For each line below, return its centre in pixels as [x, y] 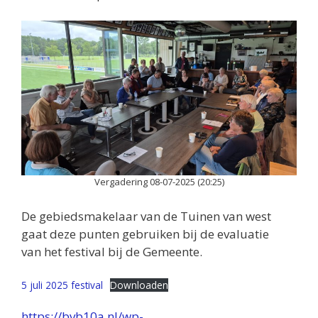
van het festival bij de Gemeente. [112, 251]
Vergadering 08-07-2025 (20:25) [159, 182]
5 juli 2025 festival [62, 285]
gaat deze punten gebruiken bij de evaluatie [145, 234]
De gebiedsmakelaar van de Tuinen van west [146, 216]
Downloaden [139, 285]
